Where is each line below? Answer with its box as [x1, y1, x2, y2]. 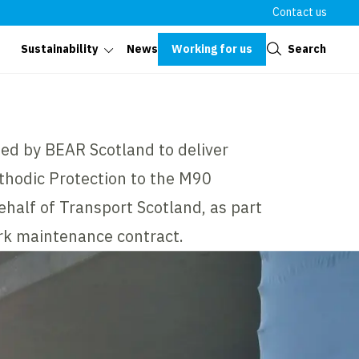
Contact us [272, 5, 327, 19]
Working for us [171, 41, 252, 56]
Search [288, 41, 326, 56]
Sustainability [21, 42, 98, 57]
